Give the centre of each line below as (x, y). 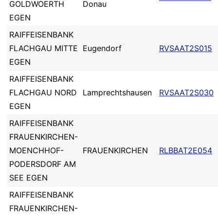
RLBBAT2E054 (186, 150)
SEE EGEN (28, 178)
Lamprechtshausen (117, 92)
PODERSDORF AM (43, 164)
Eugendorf (102, 48)
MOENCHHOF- (36, 150)
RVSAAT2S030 (186, 92)
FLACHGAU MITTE (44, 48)
